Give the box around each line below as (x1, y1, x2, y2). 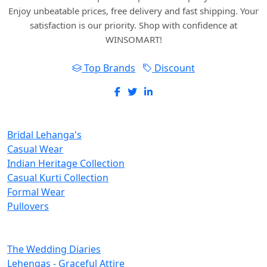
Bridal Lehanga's (7, 128, 82, 142)
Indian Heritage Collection (7, 157, 125, 170)
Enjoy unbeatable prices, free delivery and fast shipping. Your (8, 5, 259, 17)
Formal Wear (7, 185, 65, 199)
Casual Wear (7, 142, 63, 156)
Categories (7, 222, 67, 238)
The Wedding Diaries (7, 243, 101, 256)
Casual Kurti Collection (7, 171, 108, 185)
